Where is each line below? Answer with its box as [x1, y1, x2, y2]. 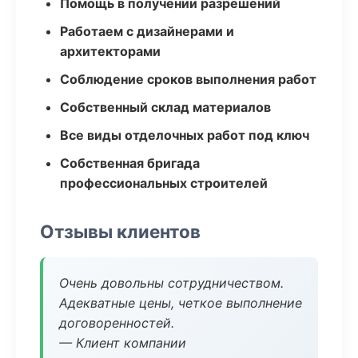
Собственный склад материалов [60, 99, 271, 115]
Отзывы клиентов [40, 221, 201, 242]
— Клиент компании [59, 335, 186, 351]
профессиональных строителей [60, 175, 268, 191]
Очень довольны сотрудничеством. [59, 275, 284, 291]
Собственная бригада [60, 155, 200, 171]
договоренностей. [59, 315, 174, 331]
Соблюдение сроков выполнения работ [60, 71, 316, 87]
